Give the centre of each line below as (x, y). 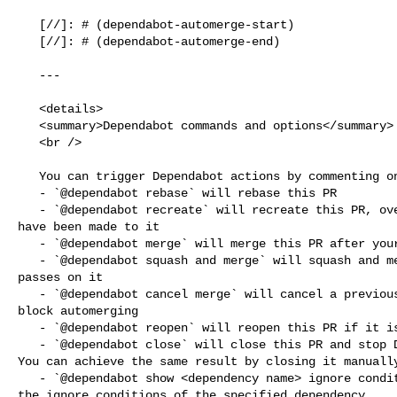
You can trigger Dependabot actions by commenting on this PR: (28, 176)
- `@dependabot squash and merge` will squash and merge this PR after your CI (28, 260)
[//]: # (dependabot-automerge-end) (28, 41)
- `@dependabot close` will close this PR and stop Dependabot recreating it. (28, 344)
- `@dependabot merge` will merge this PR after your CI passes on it (28, 243)
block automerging (78, 311)
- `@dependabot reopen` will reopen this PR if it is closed (28, 327)
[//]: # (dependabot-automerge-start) (28, 24)
